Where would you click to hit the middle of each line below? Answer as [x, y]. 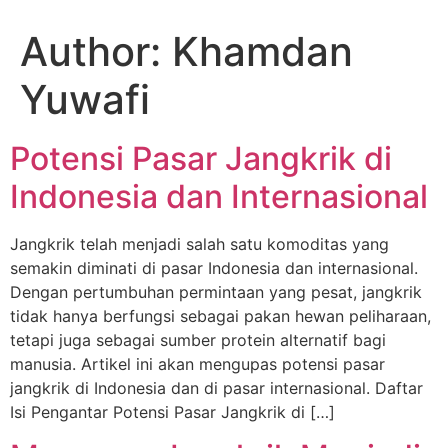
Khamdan [262, 51]
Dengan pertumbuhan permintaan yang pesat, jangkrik [216, 292]
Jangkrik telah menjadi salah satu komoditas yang [199, 244]
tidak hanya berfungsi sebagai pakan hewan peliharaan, [220, 316]
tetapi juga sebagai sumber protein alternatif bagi [198, 340]
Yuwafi [85, 99]
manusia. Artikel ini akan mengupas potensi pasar [197, 364]
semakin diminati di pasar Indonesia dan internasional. [214, 268]
